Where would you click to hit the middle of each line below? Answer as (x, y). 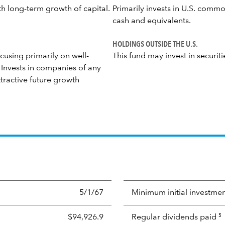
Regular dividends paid (174, 217)
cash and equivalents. (152, 21)
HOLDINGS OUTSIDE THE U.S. (155, 44)
